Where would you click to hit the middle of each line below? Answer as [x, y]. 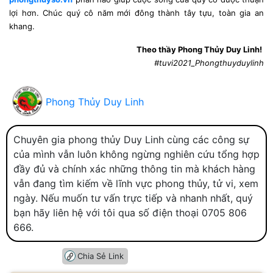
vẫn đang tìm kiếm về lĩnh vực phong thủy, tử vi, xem [136, 183]
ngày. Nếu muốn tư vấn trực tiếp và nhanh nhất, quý [133, 198]
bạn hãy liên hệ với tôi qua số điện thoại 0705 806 [130, 212]
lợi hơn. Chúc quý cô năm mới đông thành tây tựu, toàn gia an [136, 12]
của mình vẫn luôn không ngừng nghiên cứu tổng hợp [136, 154]
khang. [22, 26]
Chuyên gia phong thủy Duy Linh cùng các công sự [131, 139]
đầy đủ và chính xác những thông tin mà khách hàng [134, 168]
